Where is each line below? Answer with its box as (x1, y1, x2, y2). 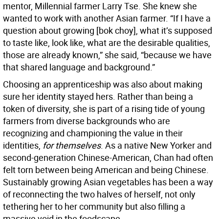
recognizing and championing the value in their (3, 127, 183, 139)
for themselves (43, 139, 101, 152)
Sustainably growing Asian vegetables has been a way (3, 176, 213, 188)
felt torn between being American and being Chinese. (3, 164, 209, 176)
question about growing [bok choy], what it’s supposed (3, 24, 212, 37)
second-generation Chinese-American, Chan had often (3, 152, 213, 164)
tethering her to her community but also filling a (3, 200, 185, 213)
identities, (3, 139, 43, 152)
